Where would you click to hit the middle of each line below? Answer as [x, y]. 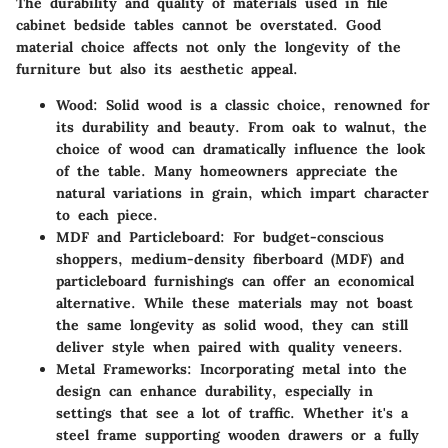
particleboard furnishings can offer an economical [235, 280]
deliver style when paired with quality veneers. [229, 346]
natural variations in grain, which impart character [242, 192]
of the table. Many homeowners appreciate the [227, 170]
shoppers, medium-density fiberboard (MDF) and [230, 258]
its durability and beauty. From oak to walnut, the [241, 126]
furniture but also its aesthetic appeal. [157, 68]
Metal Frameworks [121, 368]
